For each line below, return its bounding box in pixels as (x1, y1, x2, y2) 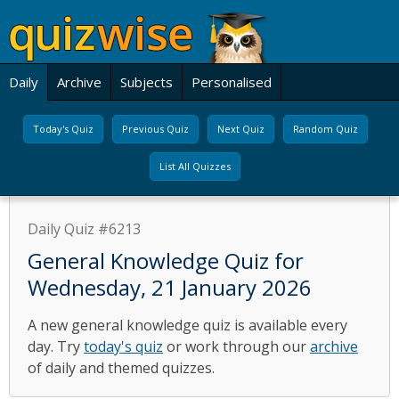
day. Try (28, 337, 84, 356)
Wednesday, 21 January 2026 (28, 273, 312, 302)
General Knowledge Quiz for (28, 246, 304, 275)
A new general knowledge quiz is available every (28, 315, 347, 335)
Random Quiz (292, 122, 358, 135)
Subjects (120, 73, 173, 91)
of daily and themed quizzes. (28, 358, 215, 378)
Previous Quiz (121, 122, 189, 135)
